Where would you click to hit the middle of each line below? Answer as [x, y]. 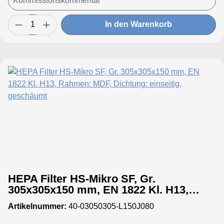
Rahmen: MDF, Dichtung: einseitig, [73, 200]
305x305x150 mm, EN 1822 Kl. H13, [98, 189]
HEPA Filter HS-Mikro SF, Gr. [82, 178]
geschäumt [36, 211]
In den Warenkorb [138, 24]
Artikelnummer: [37, 206]
